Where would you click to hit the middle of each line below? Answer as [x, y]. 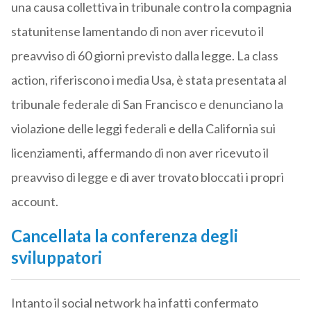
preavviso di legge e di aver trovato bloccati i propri [147, 177]
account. [34, 202]
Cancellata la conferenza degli [124, 236]
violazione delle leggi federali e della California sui [143, 129]
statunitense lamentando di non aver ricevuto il [137, 32]
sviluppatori [56, 258]
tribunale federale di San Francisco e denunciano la [147, 104]
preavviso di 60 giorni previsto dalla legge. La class [144, 56]
